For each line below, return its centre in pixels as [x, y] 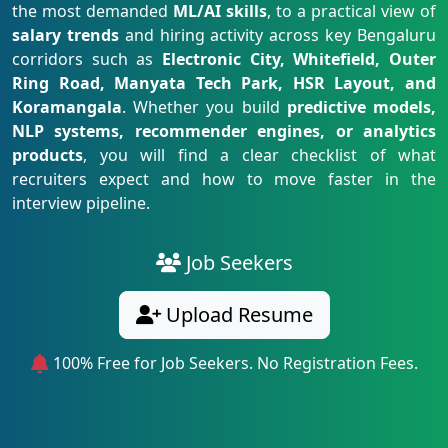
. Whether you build [204, 107]
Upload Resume [236, 314]
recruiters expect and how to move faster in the [224, 179]
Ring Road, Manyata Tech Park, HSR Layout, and [224, 83]
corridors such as [87, 59]
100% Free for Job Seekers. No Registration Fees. [233, 363]
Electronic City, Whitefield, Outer [299, 59]
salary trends [65, 35]
